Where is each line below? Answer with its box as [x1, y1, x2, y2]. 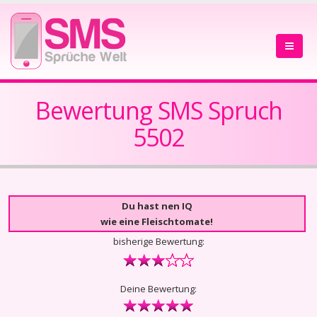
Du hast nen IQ [121, 200, 192, 212]
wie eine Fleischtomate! [100, 215, 214, 228]
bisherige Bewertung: [113, 235, 204, 248]
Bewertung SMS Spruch [35, 94, 282, 127]
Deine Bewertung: [120, 282, 197, 295]
